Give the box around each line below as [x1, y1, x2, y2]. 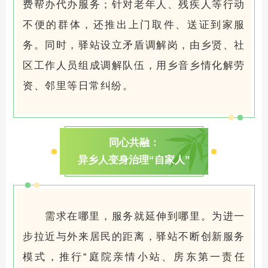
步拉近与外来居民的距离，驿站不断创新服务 [23, 231, 245, 243]
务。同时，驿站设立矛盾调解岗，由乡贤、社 [23, 39, 245, 51]
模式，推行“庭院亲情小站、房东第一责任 [23, 251, 245, 263]
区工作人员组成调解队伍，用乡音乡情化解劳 [23, 60, 245, 72]
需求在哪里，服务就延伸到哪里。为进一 [44, 211, 245, 223]
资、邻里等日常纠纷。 [23, 80, 133, 92]
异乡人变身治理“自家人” [78, 154, 190, 166]
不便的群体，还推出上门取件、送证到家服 [23, 19, 245, 31]
